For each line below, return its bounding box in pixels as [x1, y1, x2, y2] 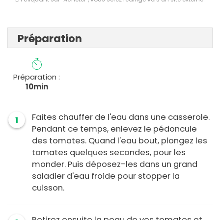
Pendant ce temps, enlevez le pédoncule [32, 123, 197, 135]
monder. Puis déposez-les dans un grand [32, 159, 197, 170]
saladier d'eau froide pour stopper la [32, 170, 180, 182]
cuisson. [32, 182, 66, 194]
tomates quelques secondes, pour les [32, 147, 186, 159]
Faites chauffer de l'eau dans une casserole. [32, 111, 210, 123]
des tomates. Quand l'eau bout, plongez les [32, 135, 207, 147]
